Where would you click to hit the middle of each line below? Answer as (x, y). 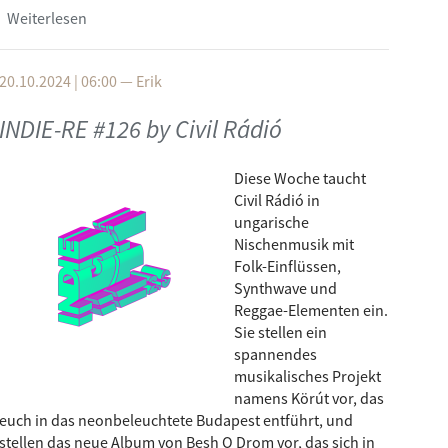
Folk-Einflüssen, (287, 266)
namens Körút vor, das (309, 398)
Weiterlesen (47, 18)
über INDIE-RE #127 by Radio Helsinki (210, 18)
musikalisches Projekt (307, 376)
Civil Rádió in (277, 200)
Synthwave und (285, 288)
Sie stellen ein (280, 332)
